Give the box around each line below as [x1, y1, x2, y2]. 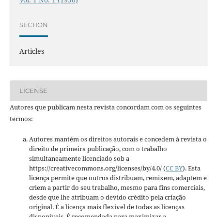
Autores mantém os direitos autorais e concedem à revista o [29, 134, 207, 143]
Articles [19, 46, 44, 56]
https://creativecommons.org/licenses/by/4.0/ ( [29, 163, 166, 172]
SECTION [19, 21, 48, 29]
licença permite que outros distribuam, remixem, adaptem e [29, 173, 207, 182]
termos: [9, 114, 33, 123]
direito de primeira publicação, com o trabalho [29, 144, 167, 153]
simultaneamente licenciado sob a [29, 154, 129, 163]
